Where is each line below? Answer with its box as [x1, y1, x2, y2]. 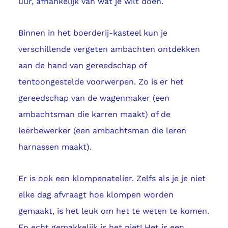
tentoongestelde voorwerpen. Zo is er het [18, 77, 184, 87]
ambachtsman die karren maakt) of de [18, 109, 170, 120]
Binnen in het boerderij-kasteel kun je [18, 28, 167, 38]
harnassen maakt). [18, 142, 92, 152]
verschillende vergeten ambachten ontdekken [18, 44, 200, 54]
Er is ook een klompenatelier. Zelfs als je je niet [18, 174, 206, 184]
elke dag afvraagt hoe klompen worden [18, 190, 174, 200]
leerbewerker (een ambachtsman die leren [18, 126, 186, 136]
